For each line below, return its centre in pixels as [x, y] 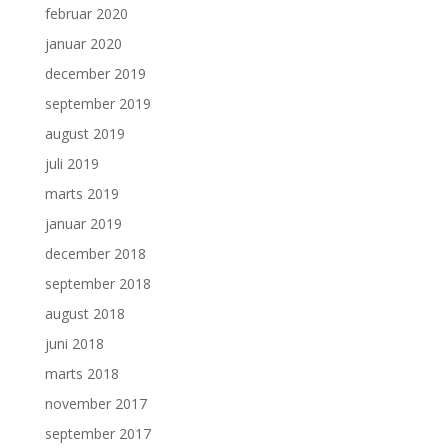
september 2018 [97, 284]
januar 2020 [83, 44]
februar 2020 [86, 14]
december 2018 [95, 254]
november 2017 [95, 404]
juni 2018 [74, 344]
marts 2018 [81, 374]
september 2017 [97, 434]
